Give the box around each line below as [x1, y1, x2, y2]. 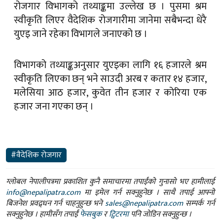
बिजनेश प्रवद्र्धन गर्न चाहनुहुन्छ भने [6, 197, 105, 211]
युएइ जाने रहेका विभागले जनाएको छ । [14, 25, 147, 42]
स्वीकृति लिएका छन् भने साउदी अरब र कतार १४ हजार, [14, 71, 207, 88]
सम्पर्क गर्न [183, 197, 215, 211]
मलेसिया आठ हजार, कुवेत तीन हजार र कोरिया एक [14, 84, 207, 102]
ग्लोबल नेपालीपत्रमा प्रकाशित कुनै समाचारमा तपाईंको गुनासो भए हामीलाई [6, 175, 215, 189]
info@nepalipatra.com [6, 186, 80, 200]
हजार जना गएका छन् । [14, 98, 94, 115]
